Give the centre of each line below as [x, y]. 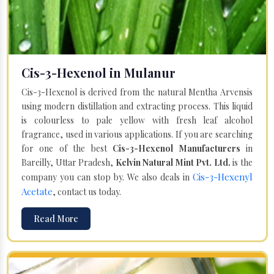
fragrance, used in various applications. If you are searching [137, 134]
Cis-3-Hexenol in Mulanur [98, 72]
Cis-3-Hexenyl [223, 176]
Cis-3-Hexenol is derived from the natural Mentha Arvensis [137, 92]
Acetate [37, 191]
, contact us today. [87, 191]
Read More [56, 218]
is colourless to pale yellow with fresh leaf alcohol [137, 120]
